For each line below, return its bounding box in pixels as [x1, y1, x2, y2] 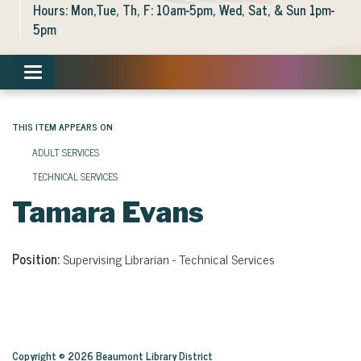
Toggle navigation [32, 64, 122, 85]
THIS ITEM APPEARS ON [12, 118, 113, 135]
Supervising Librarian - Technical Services [63, 248, 275, 269]
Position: [12, 248, 63, 269]
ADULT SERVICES [32, 144, 99, 160]
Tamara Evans [12, 195, 204, 230]
